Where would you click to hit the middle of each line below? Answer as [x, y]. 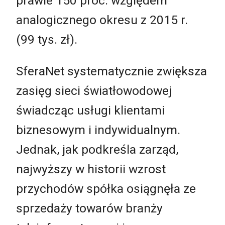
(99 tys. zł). [47, 39]
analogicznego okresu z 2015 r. [102, 20]
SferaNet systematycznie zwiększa [111, 71]
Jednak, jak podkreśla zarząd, [97, 150]
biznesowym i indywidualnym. [98, 130]
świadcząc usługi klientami [90, 110]
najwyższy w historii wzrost [91, 169]
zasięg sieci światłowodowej [94, 91]
